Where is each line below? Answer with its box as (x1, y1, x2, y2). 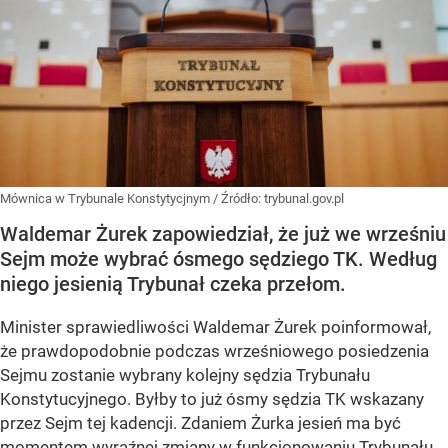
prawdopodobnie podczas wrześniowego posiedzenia (21, 341, 429, 362)
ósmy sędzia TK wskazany (226, 389, 424, 410)
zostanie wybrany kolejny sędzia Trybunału (47, 365, 370, 386)
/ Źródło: (213, 191, 264, 207)
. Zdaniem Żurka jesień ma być (173, 413, 401, 434)
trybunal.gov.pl (264, 191, 344, 207)
